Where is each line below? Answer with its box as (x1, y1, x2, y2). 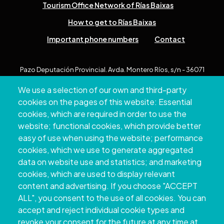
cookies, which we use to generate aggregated (18, 144, 193, 155)
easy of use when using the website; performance (18, 132, 203, 143)
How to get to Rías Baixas (68, 17, 156, 26)
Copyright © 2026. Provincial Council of (31, 211, 193, 222)
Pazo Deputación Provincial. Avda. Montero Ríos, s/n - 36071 (19, 65, 204, 73)
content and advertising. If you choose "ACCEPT (18, 180, 197, 191)
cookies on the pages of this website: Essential (18, 96, 192, 107)
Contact (154, 34, 185, 43)
